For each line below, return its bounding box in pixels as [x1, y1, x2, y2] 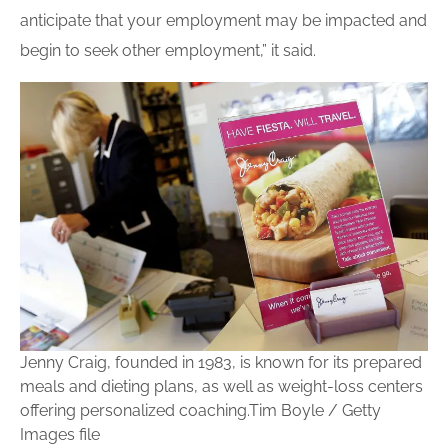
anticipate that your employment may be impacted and [20, 10, 427, 30]
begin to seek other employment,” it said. [20, 40, 316, 60]
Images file [20, 424, 100, 444]
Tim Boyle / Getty [249, 400, 381, 420]
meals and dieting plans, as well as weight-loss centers [20, 376, 423, 396]
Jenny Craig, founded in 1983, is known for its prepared [20, 352, 422, 372]
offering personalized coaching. [20, 400, 249, 420]
